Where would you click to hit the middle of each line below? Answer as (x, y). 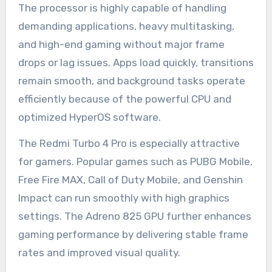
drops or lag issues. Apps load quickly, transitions (136, 62)
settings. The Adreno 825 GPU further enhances (134, 216)
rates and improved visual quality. (99, 252)
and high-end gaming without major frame (121, 44)
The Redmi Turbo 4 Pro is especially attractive (129, 143)
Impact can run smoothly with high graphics (124, 198)
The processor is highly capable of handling (122, 8)
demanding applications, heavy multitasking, (126, 26)
